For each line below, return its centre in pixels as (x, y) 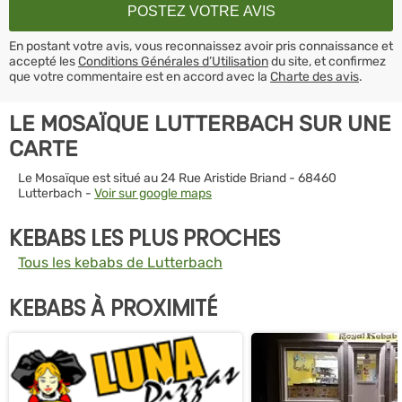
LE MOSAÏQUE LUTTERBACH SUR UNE (200, 123)
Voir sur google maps (153, 193)
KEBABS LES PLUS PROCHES (145, 238)
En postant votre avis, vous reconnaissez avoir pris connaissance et (201, 46)
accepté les (44, 61)
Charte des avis (315, 76)
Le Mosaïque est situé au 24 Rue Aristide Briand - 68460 (177, 178)
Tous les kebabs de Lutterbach (120, 262)
